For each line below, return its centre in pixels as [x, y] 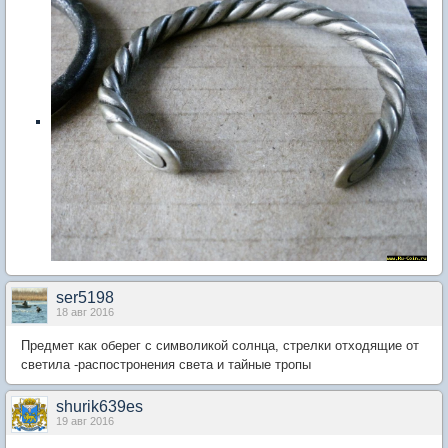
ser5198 [85, 298]
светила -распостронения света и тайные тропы [166, 365]
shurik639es [99, 407]
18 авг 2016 [85, 312]
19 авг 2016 [85, 421]
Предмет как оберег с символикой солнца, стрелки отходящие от [220, 346]
